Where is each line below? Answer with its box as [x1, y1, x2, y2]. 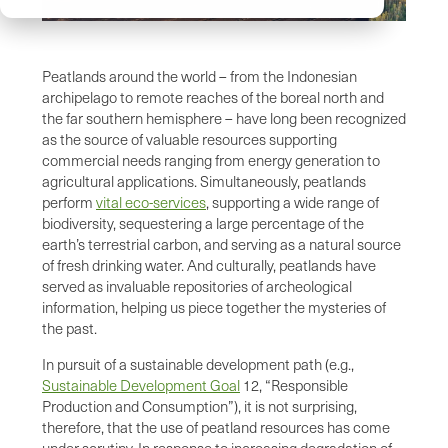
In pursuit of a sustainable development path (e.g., [42, 353, 354, 374]
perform [42, 191, 96, 212]
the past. [42, 317, 97, 338]
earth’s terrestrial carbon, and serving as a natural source [42, 233, 401, 254]
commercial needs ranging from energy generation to [42, 149, 380, 170]
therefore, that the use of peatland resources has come [42, 416, 390, 437]
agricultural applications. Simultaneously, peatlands [42, 170, 366, 191]
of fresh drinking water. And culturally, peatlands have [42, 254, 376, 275]
